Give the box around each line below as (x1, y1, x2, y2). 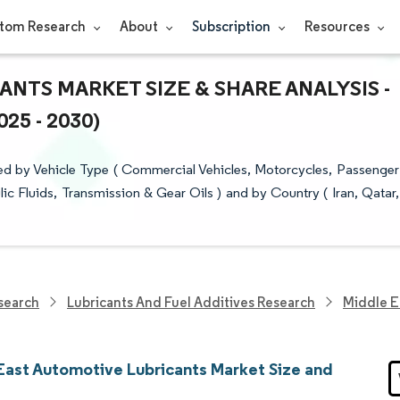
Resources (304, 18, 372, 35)
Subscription (191, 18, 273, 35)
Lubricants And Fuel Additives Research (67, 293, 315, 311)
